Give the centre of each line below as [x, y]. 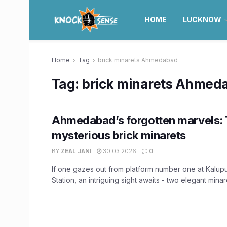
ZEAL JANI [76, 151]
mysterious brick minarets [119, 135]
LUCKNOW [202, 20]
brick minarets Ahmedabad [138, 60]
